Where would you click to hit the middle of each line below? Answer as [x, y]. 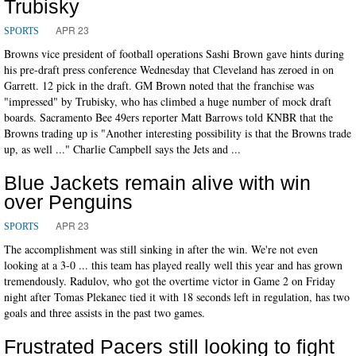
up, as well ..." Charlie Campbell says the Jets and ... [122, 149]
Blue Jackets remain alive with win [157, 182]
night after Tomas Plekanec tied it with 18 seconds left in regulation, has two [177, 296]
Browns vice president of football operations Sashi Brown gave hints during [174, 53]
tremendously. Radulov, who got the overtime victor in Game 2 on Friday [170, 281]
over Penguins [68, 201]
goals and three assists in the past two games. [104, 312]
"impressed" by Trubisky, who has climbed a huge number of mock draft [168, 101]
